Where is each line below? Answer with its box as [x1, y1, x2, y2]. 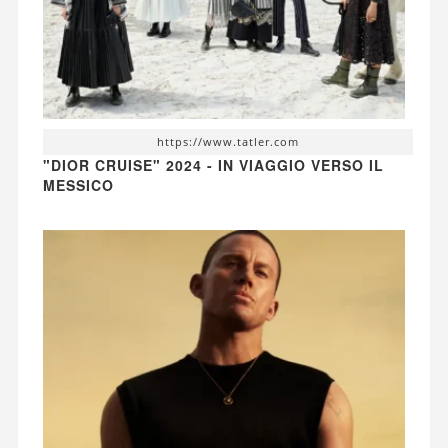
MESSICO [42, 174, 114, 195]
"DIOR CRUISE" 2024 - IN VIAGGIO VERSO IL [42, 154, 384, 175]
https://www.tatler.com [157, 133, 299, 149]
